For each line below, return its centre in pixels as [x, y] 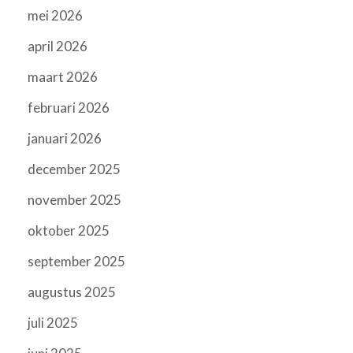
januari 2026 [65, 139]
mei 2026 [55, 16]
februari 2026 [69, 108]
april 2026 [58, 46]
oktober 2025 [69, 231]
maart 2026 [63, 77]
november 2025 [74, 200]
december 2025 [74, 169]
